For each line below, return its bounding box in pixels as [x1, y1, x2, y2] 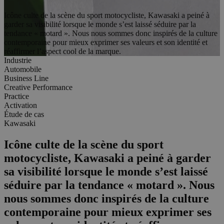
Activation [4, 100, 37, 109]
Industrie [4, 55, 31, 64]
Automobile [4, 64, 41, 73]
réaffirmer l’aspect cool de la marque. [4, 46, 121, 55]
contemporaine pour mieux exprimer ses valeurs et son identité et [4, 37, 207, 46]
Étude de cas [4, 109, 44, 118]
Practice [4, 91, 29, 100]
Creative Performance [4, 82, 72, 91]
